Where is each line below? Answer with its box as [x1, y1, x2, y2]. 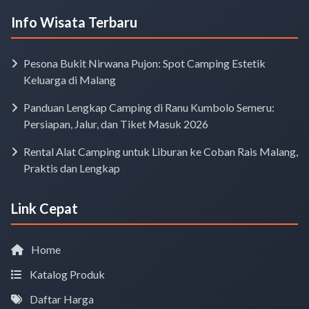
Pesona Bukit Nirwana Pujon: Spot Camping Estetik [23, 56, 266, 70]
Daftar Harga [28, 292, 94, 306]
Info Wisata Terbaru [11, 13, 137, 30]
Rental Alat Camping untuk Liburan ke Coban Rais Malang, [23, 144, 298, 158]
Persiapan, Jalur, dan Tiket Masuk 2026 [23, 117, 208, 130]
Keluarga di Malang [23, 72, 116, 86]
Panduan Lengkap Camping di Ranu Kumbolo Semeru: [23, 100, 275, 114]
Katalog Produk [28, 267, 105, 281]
